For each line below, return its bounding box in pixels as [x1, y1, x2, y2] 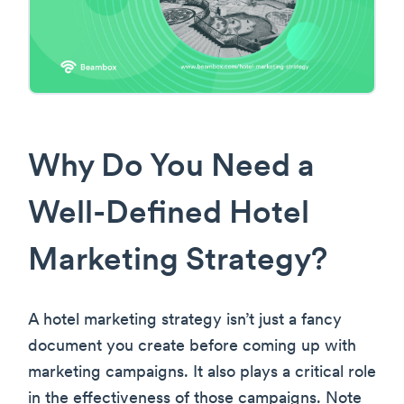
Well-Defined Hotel [28, 199, 309, 232]
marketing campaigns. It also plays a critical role [28, 364, 376, 382]
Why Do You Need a [28, 152, 315, 185]
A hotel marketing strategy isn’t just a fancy [28, 312, 342, 330]
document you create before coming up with [28, 338, 356, 356]
